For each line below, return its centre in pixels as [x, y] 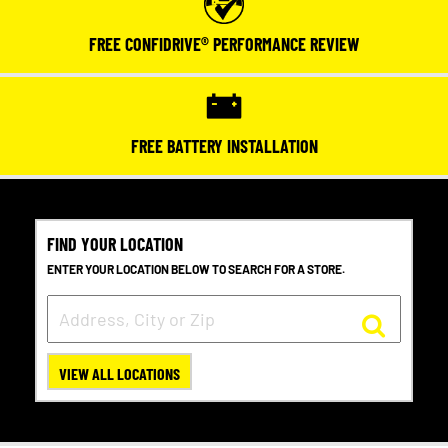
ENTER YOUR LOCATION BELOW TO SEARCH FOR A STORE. [196, 269]
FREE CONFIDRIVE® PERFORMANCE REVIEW [224, 43]
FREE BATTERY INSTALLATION [224, 145]
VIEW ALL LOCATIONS [119, 373]
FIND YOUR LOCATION [115, 244]
